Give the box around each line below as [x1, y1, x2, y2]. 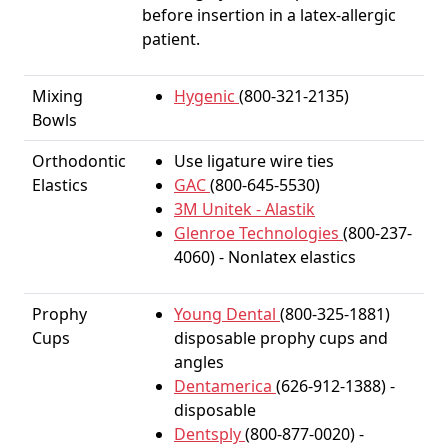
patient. [142, 28, 200, 50]
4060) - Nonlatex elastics [174, 246, 356, 268]
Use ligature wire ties [174, 150, 334, 172]
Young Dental [174, 303, 280, 325]
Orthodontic [32, 150, 126, 172]
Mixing [32, 85, 83, 107]
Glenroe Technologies [174, 222, 343, 244]
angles [174, 351, 224, 373]
